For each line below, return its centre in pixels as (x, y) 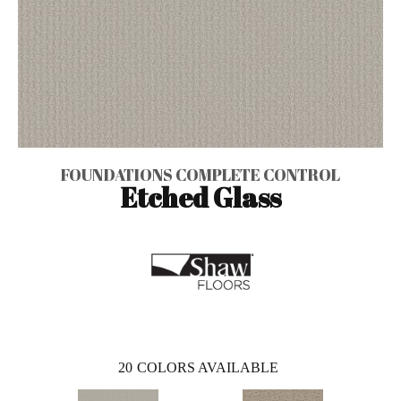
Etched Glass (200, 197)
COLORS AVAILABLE (208, 367)
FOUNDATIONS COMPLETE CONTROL (200, 174)
